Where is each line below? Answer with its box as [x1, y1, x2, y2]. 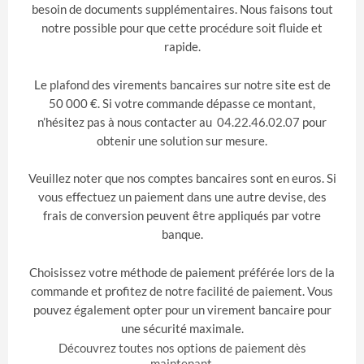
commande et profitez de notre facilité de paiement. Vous [31, 284, 333, 299]
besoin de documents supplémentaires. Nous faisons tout [31, 2, 333, 17]
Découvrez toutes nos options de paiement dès [58, 340, 306, 356]
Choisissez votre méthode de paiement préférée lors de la [29, 265, 335, 280]
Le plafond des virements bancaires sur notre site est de [33, 76, 331, 92]
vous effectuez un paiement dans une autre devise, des [37, 189, 327, 205]
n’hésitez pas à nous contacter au [37, 114, 217, 129]
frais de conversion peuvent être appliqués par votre [43, 208, 321, 223]
